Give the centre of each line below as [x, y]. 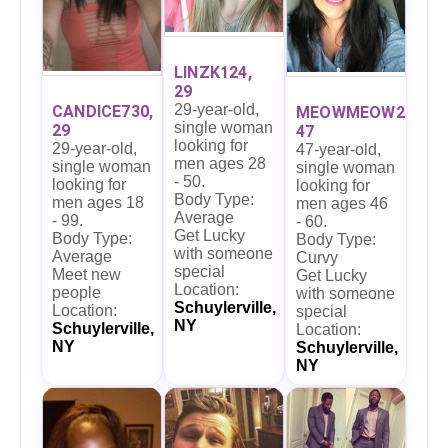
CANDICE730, [103, 112]
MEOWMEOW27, [357, 112]
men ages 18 [98, 203]
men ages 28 [220, 164]
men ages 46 [342, 203]
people [76, 293]
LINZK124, [213, 73]
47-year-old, [338, 149]
